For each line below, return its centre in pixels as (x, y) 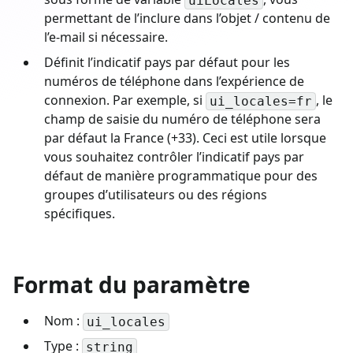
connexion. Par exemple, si (125, 100)
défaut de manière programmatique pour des (181, 175)
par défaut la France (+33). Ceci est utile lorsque (185, 137)
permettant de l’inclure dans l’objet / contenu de (187, 18)
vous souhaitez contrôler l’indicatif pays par (174, 156)
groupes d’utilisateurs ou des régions (156, 194)
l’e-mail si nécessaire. (106, 37)
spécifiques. (80, 213)
